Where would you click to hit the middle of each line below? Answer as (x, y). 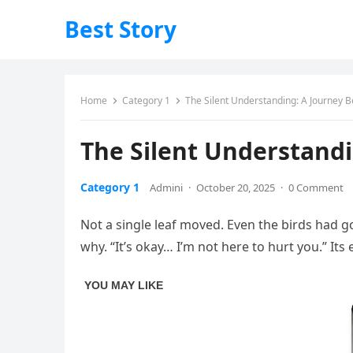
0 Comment (316, 188)
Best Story (121, 29)
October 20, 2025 (236, 188)
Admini (166, 188)
